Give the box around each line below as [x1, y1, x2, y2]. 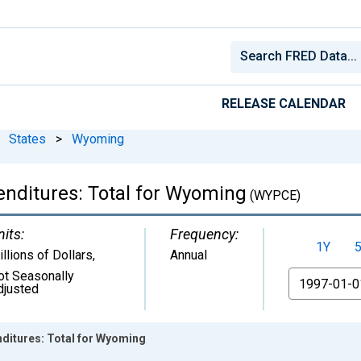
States [9, 131, 46, 147]
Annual [170, 247, 207, 263]
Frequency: [170, 225, 239, 243]
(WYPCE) [247, 187, 301, 203]
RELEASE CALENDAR [222, 95, 346, 111]
